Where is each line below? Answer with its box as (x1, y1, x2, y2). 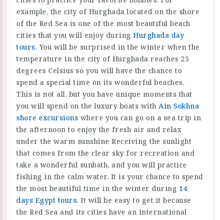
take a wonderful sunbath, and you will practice (16, 160, 187, 169)
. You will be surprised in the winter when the (35, 42, 200, 52)
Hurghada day (133, 30, 184, 40)
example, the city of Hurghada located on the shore (16, 7, 199, 16)
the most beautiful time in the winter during (16, 184, 179, 193)
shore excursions (16, 113, 78, 122)
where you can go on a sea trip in (78, 113, 201, 122)
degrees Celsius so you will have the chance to (16, 66, 182, 75)
